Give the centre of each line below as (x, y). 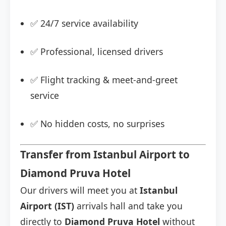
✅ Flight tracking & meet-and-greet (104, 80)
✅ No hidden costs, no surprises (97, 124)
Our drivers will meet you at (80, 190)
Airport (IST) (47, 206)
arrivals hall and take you (128, 206)
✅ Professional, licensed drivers (97, 52)
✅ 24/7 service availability (84, 23)
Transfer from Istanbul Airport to (105, 155)
